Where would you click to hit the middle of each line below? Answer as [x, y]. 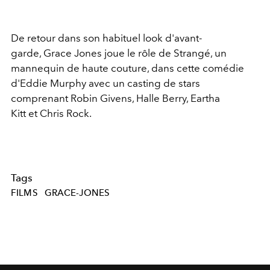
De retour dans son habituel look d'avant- [106, 38]
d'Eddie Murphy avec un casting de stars [105, 83]
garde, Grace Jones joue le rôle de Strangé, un [119, 53]
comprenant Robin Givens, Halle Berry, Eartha [115, 98]
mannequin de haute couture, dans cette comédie [127, 68]
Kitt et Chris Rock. [51, 113]
